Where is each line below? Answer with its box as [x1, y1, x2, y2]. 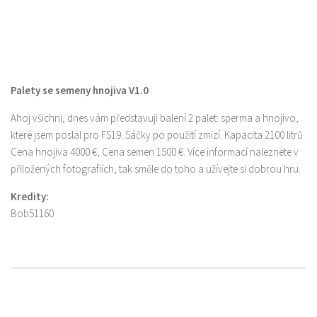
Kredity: [11, 190, 49, 204]
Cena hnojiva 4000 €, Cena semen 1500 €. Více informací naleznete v [11, 145, 299, 159]
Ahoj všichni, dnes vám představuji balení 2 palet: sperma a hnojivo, [11, 111, 299, 125]
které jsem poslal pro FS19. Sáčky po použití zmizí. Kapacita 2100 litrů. [11, 128, 305, 142]
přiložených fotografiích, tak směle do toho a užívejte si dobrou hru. [11, 162, 301, 176]
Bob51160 [11, 207, 54, 221]
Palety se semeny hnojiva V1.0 [11, 83, 149, 98]
